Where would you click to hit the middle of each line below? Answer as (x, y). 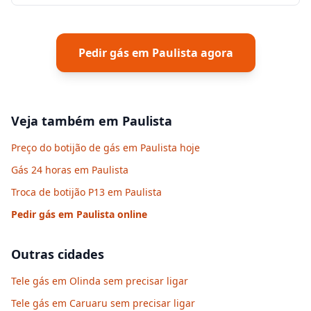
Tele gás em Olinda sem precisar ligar (100, 281)
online (131, 214)
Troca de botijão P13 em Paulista (86, 192)
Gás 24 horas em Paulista (70, 170)
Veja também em (67, 121)
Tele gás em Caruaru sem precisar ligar (103, 303)
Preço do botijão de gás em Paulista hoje (106, 148)
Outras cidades (58, 254)
